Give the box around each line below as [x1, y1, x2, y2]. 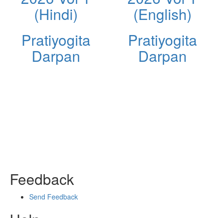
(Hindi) [34, 3, 78, 24]
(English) [133, 3, 192, 24]
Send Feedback [29, 191, 78, 201]
